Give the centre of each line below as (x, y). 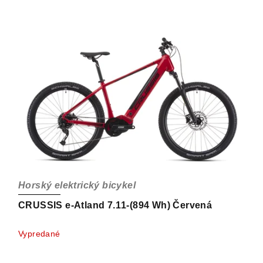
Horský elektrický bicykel (77, 186)
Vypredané (39, 234)
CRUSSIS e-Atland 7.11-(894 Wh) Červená (115, 205)
